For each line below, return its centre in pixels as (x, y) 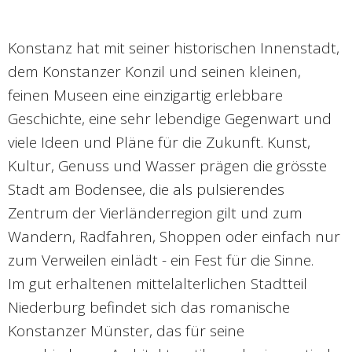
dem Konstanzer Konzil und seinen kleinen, (154, 72)
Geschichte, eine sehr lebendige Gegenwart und (170, 119)
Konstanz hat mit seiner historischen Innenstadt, (174, 48)
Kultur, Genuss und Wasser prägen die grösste (167, 166)
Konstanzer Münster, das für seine (126, 331)
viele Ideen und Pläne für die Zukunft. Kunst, (159, 143)
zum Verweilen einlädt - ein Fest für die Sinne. (161, 260)
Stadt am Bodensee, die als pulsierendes (146, 190)
